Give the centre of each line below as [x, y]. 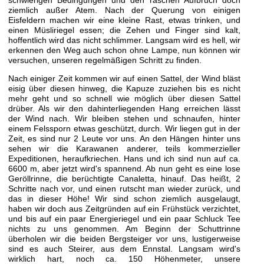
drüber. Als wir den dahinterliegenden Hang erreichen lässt [124, 109]
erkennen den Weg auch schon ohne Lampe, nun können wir [124, 50]
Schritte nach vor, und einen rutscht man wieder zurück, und [124, 189]
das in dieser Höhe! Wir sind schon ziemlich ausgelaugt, [124, 199]
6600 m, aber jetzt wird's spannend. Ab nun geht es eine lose [124, 169]
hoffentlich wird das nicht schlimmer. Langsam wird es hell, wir [124, 40]
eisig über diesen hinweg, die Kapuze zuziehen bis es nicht [124, 89]
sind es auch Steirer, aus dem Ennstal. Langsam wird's [124, 249]
